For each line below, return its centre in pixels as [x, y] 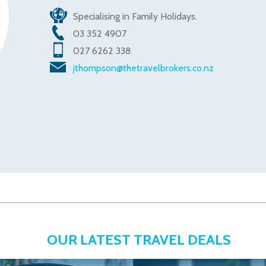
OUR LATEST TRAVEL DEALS [139, 240]
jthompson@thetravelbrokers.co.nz [144, 68]
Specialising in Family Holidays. [135, 16]
